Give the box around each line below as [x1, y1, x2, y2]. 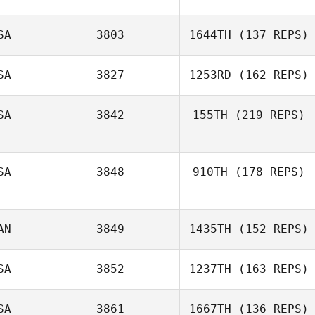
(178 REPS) [228, 165, 305, 179]
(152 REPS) [231, 222, 309, 236]
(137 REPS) [231, 28, 309, 41]
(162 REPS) [231, 68, 309, 82]
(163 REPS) [231, 262, 309, 276]
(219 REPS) [228, 108, 305, 122]
